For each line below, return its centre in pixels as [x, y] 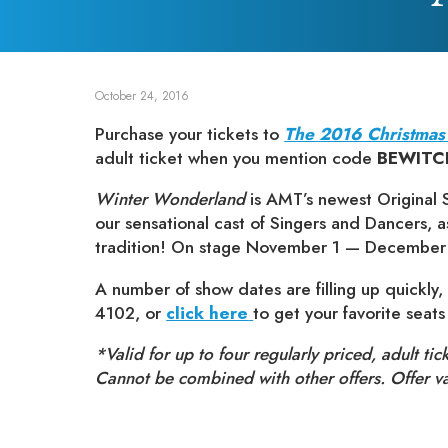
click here [207, 312]
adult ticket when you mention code [236, 158]
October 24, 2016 [142, 95]
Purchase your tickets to [190, 134]
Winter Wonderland [170, 199]
